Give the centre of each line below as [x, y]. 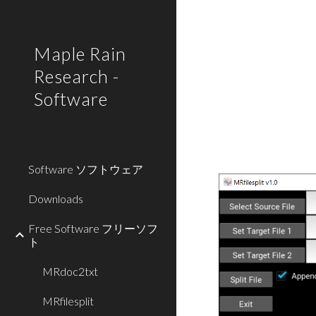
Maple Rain [80, 54]
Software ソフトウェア [86, 169]
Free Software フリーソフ [93, 228]
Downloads [56, 199]
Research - [77, 76]
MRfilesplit [68, 301]
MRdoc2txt [70, 271]
